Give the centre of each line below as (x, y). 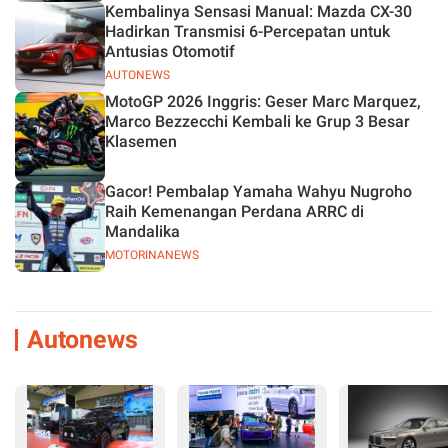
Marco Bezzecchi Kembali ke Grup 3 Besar (257, 121)
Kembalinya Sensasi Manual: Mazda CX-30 (258, 11)
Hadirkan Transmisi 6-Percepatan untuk (247, 31)
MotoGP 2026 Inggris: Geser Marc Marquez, (263, 101)
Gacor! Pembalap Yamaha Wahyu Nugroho (258, 191)
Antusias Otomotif (170, 51)
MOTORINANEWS (152, 255)
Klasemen (141, 141)
